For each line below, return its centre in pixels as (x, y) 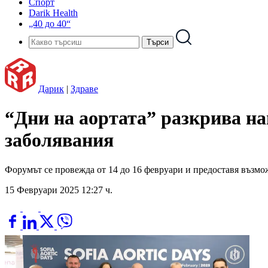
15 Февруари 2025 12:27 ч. (59, 190)
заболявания (59, 140)
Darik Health (53, 13)
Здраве (84, 89)
